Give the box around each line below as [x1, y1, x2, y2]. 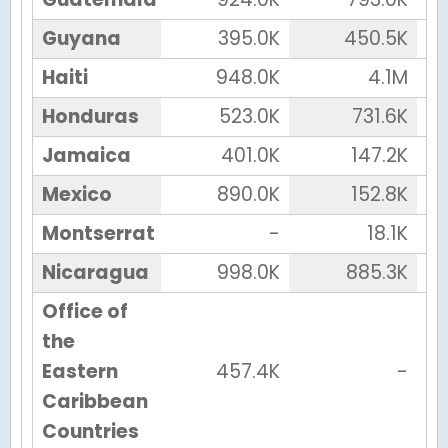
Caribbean [41, 388, 148, 416]
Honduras [41, 103, 139, 131]
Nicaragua [41, 259, 149, 287]
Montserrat [41, 220, 155, 248]
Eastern [41, 358, 118, 386]
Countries [41, 418, 139, 446]
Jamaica [41, 142, 131, 170]
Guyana [41, 25, 121, 53]
